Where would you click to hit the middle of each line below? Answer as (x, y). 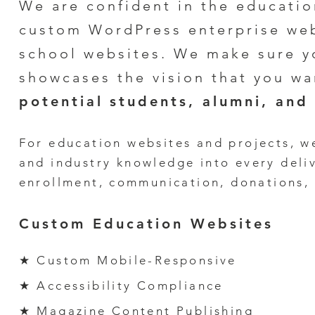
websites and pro (188, 143)
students (149, 101)
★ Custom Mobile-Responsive (130, 260)
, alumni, (228, 101)
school (48, 53)
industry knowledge (120, 162)
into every (238, 162)
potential (61, 101)
